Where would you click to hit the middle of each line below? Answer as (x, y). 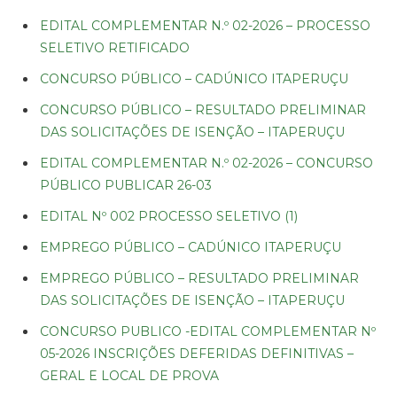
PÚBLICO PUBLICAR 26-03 (126, 185)
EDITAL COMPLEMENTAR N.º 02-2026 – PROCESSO (205, 25)
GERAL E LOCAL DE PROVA (129, 375)
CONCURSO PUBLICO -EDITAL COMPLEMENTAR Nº (208, 331)
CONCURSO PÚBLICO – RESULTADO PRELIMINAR (203, 109)
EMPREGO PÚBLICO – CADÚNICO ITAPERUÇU (191, 247)
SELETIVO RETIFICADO (115, 47)
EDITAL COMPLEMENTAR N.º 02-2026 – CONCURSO (206, 163)
